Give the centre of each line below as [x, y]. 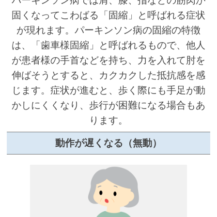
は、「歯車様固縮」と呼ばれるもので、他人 [108, 45]
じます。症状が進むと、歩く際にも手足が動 [108, 90]
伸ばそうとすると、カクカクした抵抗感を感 [108, 75]
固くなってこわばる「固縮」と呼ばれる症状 [108, 15]
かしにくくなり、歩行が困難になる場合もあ [108, 105]
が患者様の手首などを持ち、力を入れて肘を [108, 60]
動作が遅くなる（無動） [108, 143]
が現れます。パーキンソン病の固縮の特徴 [108, 30]
